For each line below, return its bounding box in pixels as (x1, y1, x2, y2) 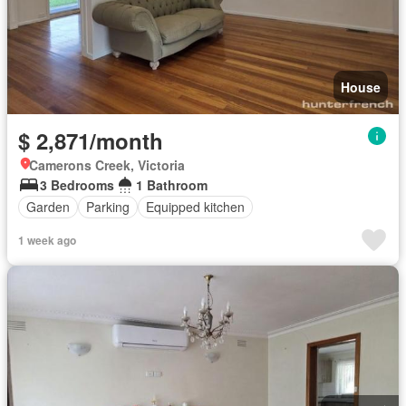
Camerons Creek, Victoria (29, 155, 185, 174)
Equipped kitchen (146, 198, 245, 216)
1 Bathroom (136, 175, 208, 194)
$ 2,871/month (18, 124, 163, 156)
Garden (26, 198, 70, 216)
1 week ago (18, 231, 76, 248)
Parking (86, 198, 130, 216)
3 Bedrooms (40, 175, 114, 194)
